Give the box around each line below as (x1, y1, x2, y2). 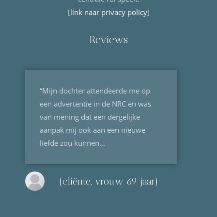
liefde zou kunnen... (40, 138, 106, 148)
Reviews (89, 33, 128, 46)
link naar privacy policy (70, 7, 147, 17)
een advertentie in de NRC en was (40, 99, 152, 109)
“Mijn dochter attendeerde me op (40, 86, 151, 96)
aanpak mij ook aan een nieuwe (40, 125, 146, 135)
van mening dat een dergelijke (40, 112, 140, 122)
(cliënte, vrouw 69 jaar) (59, 175, 159, 187)
